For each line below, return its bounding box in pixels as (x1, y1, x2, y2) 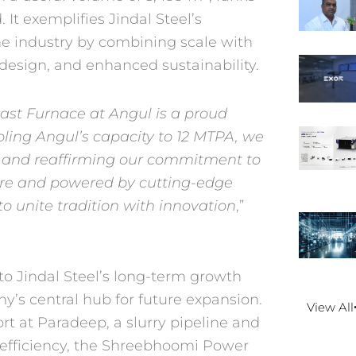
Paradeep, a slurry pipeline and (37, 314, 260, 332)
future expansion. (138, 291, 262, 309)
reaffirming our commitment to (34, 150, 261, 168)
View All (307, 299, 354, 315)
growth (190, 268, 242, 286)
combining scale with (99, 33, 253, 52)
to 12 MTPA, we (158, 127, 264, 145)
